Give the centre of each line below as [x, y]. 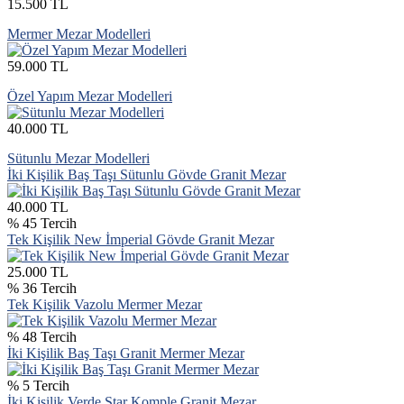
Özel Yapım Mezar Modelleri [90, 96]
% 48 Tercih [42, 336]
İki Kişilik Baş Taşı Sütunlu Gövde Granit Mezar [147, 174]
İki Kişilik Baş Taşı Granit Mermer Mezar [126, 353]
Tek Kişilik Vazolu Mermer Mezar [105, 304]
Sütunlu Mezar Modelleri [78, 158]
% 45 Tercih [42, 223]
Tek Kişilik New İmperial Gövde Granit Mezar [141, 239]
